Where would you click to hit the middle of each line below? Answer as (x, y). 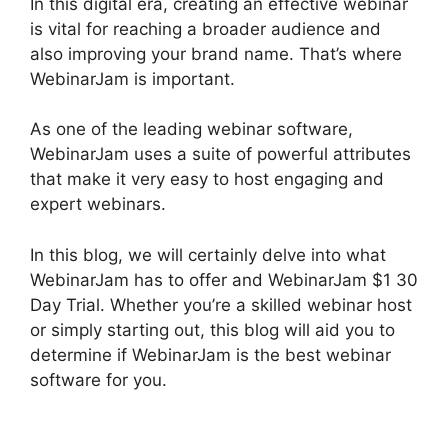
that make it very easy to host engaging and (207, 179)
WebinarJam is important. (132, 78)
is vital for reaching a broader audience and (205, 28)
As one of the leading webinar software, (191, 129)
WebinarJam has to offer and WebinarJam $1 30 (224, 279)
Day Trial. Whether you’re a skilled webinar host (221, 304)
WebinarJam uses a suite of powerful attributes (220, 154)
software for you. (98, 379)
